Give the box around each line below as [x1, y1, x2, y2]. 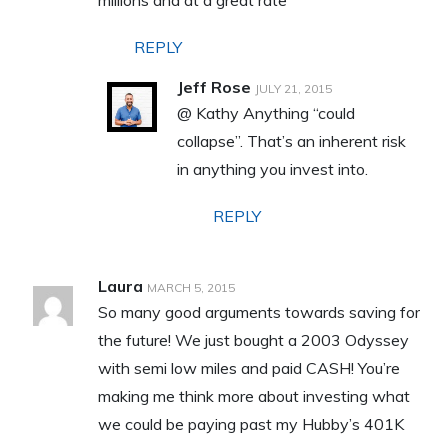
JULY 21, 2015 [254, 80, 332, 96]
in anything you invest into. [176, 158, 368, 179]
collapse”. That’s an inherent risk [176, 130, 406, 151]
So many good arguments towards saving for [97, 301, 420, 322]
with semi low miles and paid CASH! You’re [97, 357, 400, 378]
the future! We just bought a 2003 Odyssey [97, 329, 409, 350]
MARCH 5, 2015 [146, 279, 235, 295]
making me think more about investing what [97, 385, 410, 406]
